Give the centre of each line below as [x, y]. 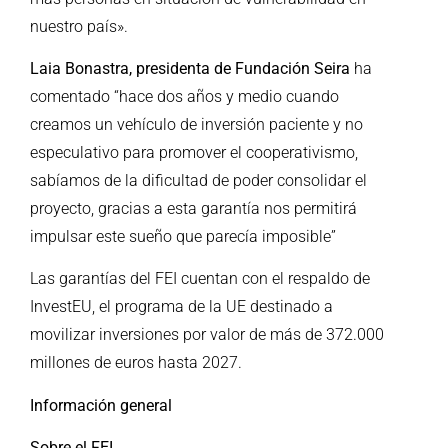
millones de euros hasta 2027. [136, 363]
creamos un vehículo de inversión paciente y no [196, 125]
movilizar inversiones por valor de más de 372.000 [207, 335]
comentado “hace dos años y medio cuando [184, 97]
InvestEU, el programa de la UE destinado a [181, 307]
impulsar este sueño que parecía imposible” [183, 237]
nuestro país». [79, 26]
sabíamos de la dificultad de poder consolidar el [198, 181]
